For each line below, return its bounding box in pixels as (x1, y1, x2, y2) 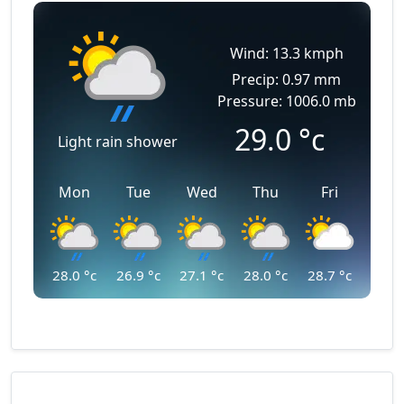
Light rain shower (58, 132, 178, 151)
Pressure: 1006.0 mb (216, 91, 356, 111)
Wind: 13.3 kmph (229, 43, 344, 63)
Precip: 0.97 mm (232, 69, 341, 89)
